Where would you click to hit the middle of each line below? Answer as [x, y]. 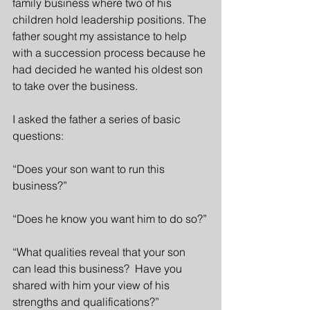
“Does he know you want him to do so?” [110, 219]
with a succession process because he [110, 53]
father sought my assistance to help [101, 36]
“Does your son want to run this [90, 169]
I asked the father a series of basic [98, 119]
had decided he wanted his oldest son [109, 69]
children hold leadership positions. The [111, 19]
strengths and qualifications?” [86, 302]
